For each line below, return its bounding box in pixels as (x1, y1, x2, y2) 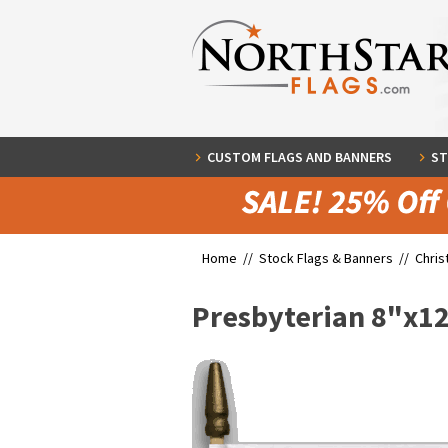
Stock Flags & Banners (259, 249, 393, 267)
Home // (202, 249, 259, 267)
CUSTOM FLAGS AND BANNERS (207, 148, 392, 166)
